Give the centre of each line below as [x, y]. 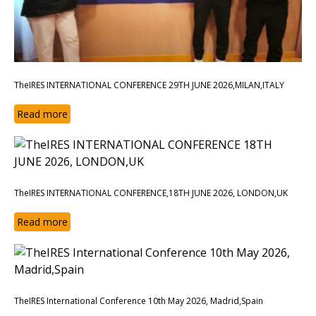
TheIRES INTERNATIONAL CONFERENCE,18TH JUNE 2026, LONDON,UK [151, 193]
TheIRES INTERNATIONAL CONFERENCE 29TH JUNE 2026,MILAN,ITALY [149, 85]
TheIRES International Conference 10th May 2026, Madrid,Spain [139, 301]
